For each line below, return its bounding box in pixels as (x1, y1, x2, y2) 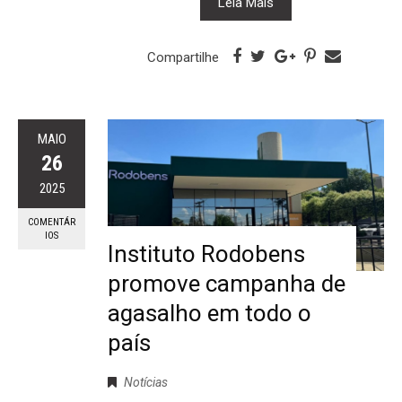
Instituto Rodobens (108, 240, 305, 267)
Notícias (124, 374, 168, 389)
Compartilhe (146, 48, 219, 66)
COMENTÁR (28, 215, 75, 228)
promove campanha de (108, 269, 345, 297)
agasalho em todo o (108, 299, 311, 327)
